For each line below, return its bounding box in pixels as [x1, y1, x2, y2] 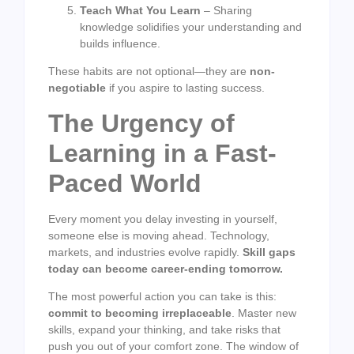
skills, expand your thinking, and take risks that [48, 322, 281, 336]
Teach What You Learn [80, 3, 201, 17]
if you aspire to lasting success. [106, 81, 265, 95]
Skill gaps [243, 245, 296, 258]
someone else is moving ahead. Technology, [48, 228, 269, 242]
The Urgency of [48, 108, 235, 137]
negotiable [48, 81, 106, 95]
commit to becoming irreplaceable [48, 306, 232, 319]
